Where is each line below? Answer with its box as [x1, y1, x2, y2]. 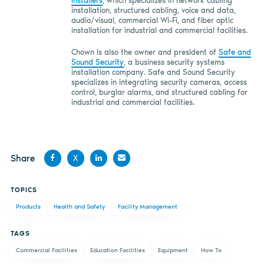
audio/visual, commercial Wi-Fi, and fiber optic [71, 16, 233, 25]
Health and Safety [53, 202, 105, 210]
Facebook [44, 207, 77, 216]
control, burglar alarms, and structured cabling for [71, 87, 247, 97]
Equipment [157, 246, 188, 255]
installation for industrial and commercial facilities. [71, 26, 247, 35]
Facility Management [117, 202, 177, 210]
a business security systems [125, 57, 225, 67]
